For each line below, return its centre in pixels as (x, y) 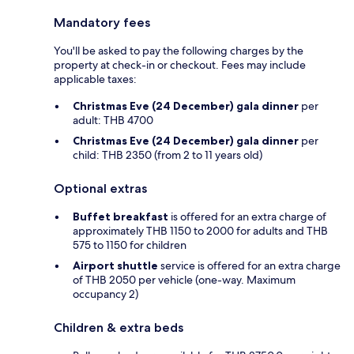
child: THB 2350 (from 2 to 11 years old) (168, 155)
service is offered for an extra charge (249, 266)
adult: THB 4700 (113, 121)
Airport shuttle (115, 266)
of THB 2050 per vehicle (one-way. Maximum (184, 280)
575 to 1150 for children (130, 245)
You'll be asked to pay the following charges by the (179, 51)
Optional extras (100, 189)
